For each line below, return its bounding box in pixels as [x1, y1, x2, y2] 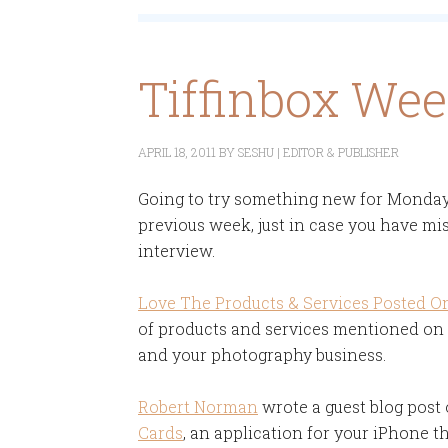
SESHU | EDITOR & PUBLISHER [238, 144, 399, 160]
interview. [138, 240, 215, 261]
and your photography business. [138, 344, 386, 365]
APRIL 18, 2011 [138, 144, 216, 160]
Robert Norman [138, 396, 258, 417]
